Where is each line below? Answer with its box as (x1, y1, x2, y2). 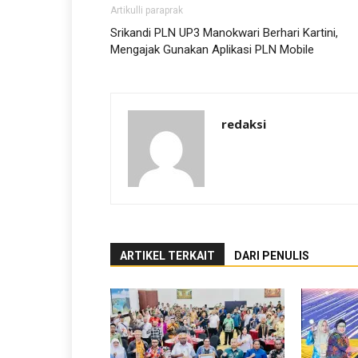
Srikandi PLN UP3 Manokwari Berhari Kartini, (110, 26, 338, 40)
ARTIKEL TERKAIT (120, 249, 215, 262)
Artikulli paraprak (110, 5, 183, 16)
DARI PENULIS (234, 249, 309, 262)
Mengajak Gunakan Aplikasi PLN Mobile (110, 42, 314, 57)
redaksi (221, 116, 266, 132)
